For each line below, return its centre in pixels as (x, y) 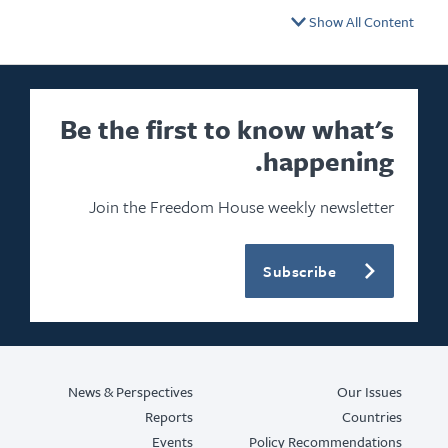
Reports (222, 416)
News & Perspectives (183, 391)
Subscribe (353, 270)
